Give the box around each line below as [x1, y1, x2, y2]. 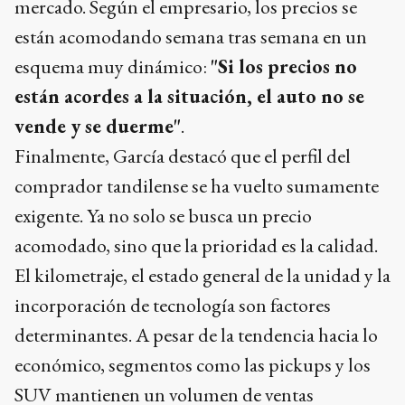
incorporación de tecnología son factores [14, 291, 331, 318]
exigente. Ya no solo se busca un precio [14, 202, 312, 229]
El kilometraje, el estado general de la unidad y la [14, 261, 391, 288]
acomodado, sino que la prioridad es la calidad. [14, 231, 378, 259]
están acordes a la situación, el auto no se [14, 82, 364, 109]
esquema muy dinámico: [14, 52, 211, 80]
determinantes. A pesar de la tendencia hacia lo [14, 321, 378, 348]
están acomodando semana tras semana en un [14, 23, 367, 50]
